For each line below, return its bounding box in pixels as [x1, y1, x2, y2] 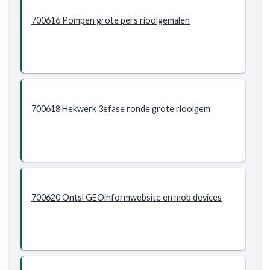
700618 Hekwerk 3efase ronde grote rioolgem [31, 104, 210, 114]
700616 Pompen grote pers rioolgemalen [31, 15, 190, 25]
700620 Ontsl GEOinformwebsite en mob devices [31, 192, 222, 202]
